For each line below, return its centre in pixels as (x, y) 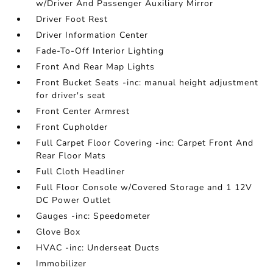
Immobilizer (62, 264)
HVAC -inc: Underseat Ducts (98, 248)
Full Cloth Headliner (81, 172)
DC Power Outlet (74, 200)
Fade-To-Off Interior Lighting (100, 51)
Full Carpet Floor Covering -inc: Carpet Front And (145, 143)
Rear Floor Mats (71, 156)
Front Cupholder (72, 127)
